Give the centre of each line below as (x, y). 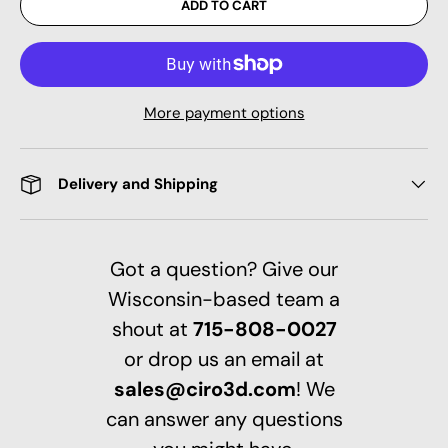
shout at (152, 328)
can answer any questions (224, 418)
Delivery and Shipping (138, 183)
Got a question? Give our (224, 268)
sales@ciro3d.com (204, 388)
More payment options (224, 112)
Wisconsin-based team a (224, 298)
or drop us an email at (224, 358)
